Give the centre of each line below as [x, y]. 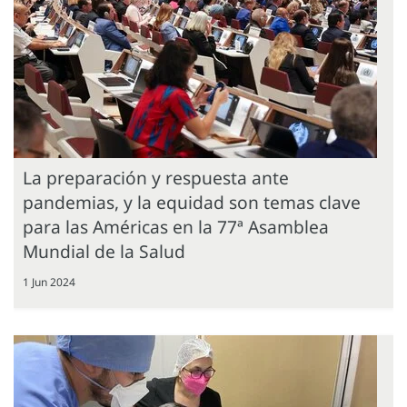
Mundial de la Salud [104, 251]
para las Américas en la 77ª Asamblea [176, 226]
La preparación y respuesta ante [156, 177]
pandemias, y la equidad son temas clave [192, 202]
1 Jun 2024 [49, 282]
